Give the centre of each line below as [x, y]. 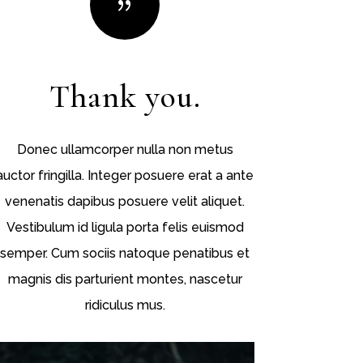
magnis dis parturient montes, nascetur [125, 279]
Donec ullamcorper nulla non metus [125, 149]
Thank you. [125, 96]
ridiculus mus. [125, 305]
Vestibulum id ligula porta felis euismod [125, 227]
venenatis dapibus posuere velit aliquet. [125, 201]
